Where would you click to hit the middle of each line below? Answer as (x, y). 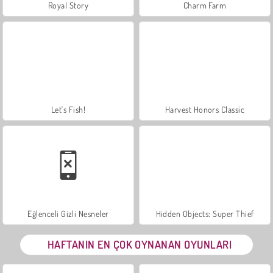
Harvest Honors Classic (205, 109)
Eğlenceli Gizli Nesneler (68, 213)
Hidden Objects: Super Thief (205, 213)
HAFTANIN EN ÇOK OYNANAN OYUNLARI (140, 244)
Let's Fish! (68, 109)
